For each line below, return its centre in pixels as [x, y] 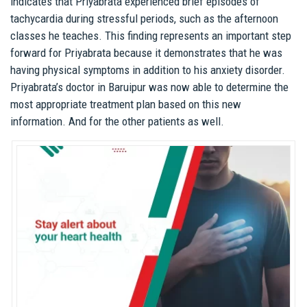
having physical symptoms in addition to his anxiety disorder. [148, 70]
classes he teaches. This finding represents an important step [151, 36]
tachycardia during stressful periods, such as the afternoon [144, 19]
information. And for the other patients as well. [117, 122]
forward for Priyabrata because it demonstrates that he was [146, 53]
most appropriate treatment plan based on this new [126, 105]
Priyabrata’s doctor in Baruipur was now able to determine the [149, 87]
